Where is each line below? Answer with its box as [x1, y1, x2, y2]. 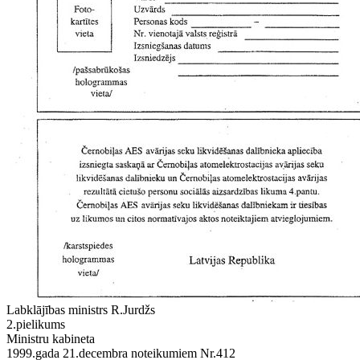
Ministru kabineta [6, 332, 95, 346]
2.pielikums [6, 317, 65, 331]
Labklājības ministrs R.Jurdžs [6, 303, 155, 317]
